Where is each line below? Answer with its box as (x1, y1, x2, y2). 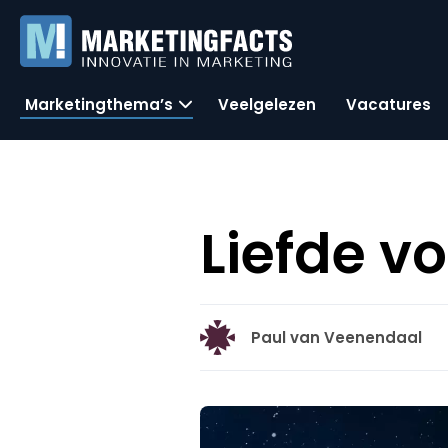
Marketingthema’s (25, 93, 173, 115)
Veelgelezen (218, 93, 316, 115)
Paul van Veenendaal (251, 327, 423, 348)
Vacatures (346, 93, 431, 115)
